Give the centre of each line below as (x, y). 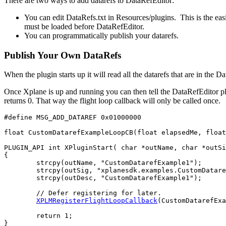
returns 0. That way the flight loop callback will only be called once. (112, 101)
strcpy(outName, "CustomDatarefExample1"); (20, 163)
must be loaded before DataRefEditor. (84, 26)
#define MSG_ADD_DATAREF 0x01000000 (73, 118)
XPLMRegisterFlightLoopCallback (97, 201)
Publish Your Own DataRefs (63, 55)
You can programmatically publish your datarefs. (101, 36)
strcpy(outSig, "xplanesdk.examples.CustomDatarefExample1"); (20, 171)
